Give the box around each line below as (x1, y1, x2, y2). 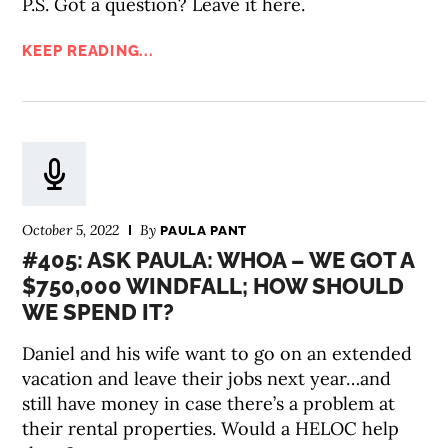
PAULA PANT (160, 223, 247, 238)
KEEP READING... (22, 42, 154, 60)
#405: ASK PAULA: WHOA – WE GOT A (22, 247, 415, 273)
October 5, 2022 (22, 221, 120, 239)
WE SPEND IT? (22, 299, 175, 325)
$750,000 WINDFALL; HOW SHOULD (22, 273, 405, 299)
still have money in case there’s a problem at (22, 392, 396, 415)
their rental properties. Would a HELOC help (22, 417, 400, 440)
